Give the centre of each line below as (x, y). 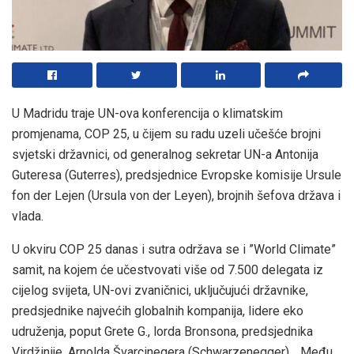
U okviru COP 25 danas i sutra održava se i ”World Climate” (174, 249)
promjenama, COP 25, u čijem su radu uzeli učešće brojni (166, 134)
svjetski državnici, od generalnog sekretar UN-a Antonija (165, 154)
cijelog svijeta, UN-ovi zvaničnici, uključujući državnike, (160, 290)
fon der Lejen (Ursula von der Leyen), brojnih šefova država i (176, 195)
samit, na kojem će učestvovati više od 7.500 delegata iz (168, 269)
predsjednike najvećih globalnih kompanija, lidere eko (158, 311)
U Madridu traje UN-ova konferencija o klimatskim (147, 113)
